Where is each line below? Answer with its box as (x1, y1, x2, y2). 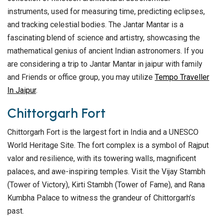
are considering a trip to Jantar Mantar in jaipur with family (7, 59, 202, 69)
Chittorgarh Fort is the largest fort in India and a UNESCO (7, 127, 199, 137)
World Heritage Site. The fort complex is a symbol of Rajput (7, 141, 209, 150)
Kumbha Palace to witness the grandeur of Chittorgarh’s (7, 193, 195, 203)
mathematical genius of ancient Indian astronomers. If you (7, 46, 203, 56)
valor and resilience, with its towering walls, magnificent (7, 154, 196, 163)
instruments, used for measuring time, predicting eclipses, (7, 7, 205, 17)
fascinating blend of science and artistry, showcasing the (7, 33, 200, 43)
